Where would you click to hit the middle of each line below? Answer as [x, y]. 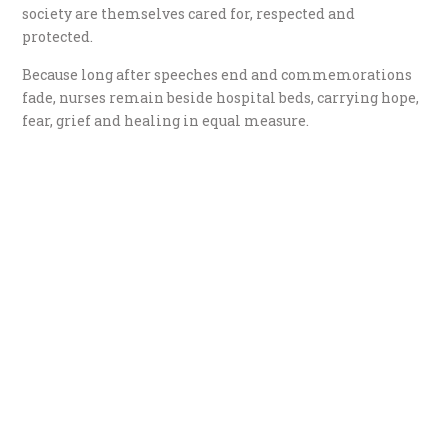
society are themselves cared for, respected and [189, 14]
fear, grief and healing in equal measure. [166, 121]
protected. [58, 37]
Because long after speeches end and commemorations [217, 75]
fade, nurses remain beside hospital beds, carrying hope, [221, 98]
